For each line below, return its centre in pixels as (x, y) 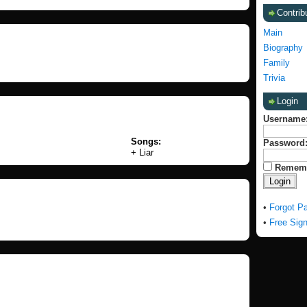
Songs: (146, 142)
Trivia (274, 78)
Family (277, 63)
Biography (283, 48)
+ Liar (144, 152)
